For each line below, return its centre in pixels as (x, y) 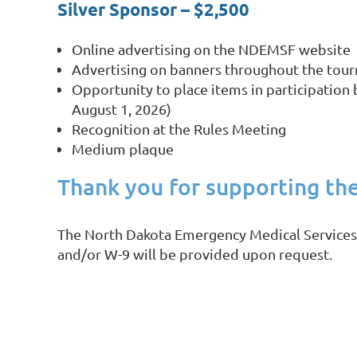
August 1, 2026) (122, 108)
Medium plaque (123, 148)
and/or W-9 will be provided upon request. (195, 253)
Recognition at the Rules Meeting (179, 128)
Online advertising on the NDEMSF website (211, 49)
